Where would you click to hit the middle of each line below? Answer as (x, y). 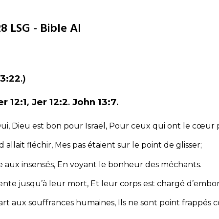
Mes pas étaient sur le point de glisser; (128, 145)
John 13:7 (94, 102)
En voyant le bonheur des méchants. (129, 164)
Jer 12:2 (50, 102)
